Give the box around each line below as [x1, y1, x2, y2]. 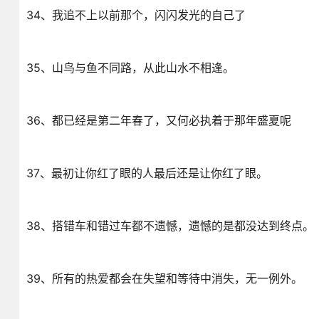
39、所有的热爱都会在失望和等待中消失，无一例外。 [26, 271, 303, 286]
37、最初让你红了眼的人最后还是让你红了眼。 [26, 166, 268, 180]
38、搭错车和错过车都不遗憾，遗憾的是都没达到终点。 [26, 219, 314, 233]
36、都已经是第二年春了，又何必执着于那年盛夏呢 [26, 113, 291, 127]
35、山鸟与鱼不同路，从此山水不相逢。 [26, 61, 234, 75]
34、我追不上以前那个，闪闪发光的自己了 [26, 8, 246, 22]
